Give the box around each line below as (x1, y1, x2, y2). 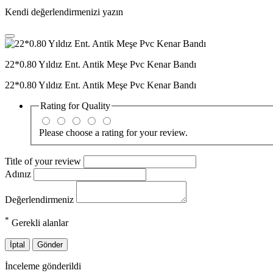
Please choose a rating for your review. (39, 127, 188, 138)
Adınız (5, 168, 34, 179)
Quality (82, 101, 110, 112)
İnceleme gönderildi (5, 261, 81, 272)
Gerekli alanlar (9, 218, 68, 229)
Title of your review (5, 155, 83, 166)
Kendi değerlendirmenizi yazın (5, 7, 123, 18)
